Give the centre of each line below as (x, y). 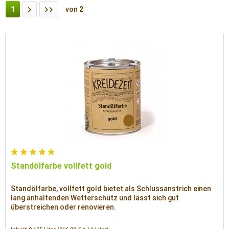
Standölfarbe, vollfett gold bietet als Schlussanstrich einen (111, 189)
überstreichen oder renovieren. (64, 207)
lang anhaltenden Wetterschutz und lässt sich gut (95, 198)
